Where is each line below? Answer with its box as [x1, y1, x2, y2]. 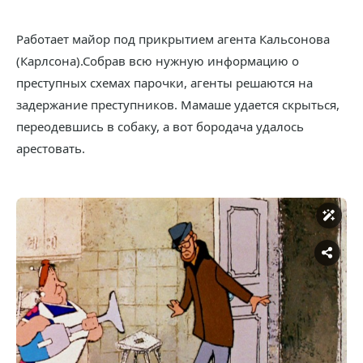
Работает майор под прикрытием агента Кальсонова [16, 30, 330, 47]
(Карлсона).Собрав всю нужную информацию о [16, 52, 299, 69]
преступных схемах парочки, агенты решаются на [16, 74, 313, 91]
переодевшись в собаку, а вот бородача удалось [16, 117, 304, 135]
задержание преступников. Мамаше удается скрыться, [16, 96, 340, 113]
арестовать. [16, 139, 85, 156]
